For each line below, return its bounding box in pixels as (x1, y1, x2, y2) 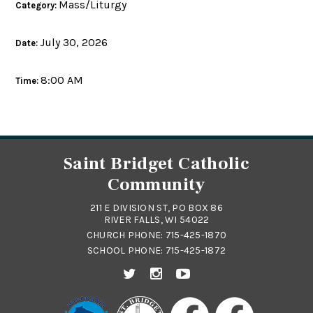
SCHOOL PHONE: (87, 245, 166, 257)
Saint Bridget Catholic (63, 152, 250, 175)
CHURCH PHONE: (86, 229, 166, 242)
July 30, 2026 (40, 36, 108, 50)
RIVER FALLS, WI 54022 (103, 214, 210, 226)
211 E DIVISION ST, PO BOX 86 (90, 202, 223, 214)
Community (108, 173, 205, 196)
